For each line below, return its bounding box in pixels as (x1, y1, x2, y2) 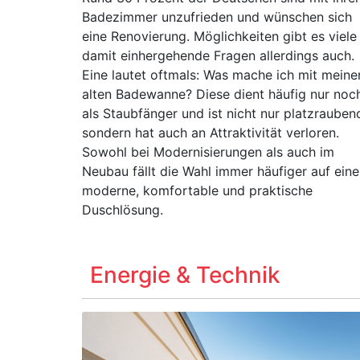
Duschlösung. (82, 202, 163, 218)
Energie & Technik (90, 261, 280, 288)
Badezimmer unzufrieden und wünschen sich (82, 9, 352, 25)
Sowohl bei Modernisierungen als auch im (82, 144, 334, 160)
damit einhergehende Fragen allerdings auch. (82, 47, 354, 63)
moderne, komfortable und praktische (82, 182, 313, 198)
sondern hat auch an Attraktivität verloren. (82, 125, 339, 141)
